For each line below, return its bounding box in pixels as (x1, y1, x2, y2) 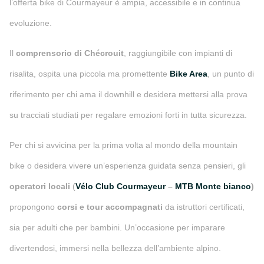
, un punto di (207, 69, 254, 78)
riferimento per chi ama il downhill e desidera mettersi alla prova (9, 90, 247, 99)
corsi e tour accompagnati (57, 202, 163, 212)
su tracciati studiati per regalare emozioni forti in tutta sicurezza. (9, 110, 247, 120)
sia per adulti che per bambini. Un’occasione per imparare (9, 223, 225, 232)
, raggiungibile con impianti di (124, 48, 232, 58)
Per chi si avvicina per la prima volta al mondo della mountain (9, 140, 237, 150)
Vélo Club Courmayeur (75, 181, 166, 191)
